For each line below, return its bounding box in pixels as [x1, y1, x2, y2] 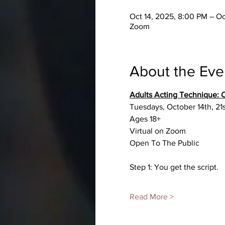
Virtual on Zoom [130, 127, 186, 135]
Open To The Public [130, 139, 199, 147]
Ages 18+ [130, 115, 161, 123]
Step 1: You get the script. [130, 163, 218, 171]
